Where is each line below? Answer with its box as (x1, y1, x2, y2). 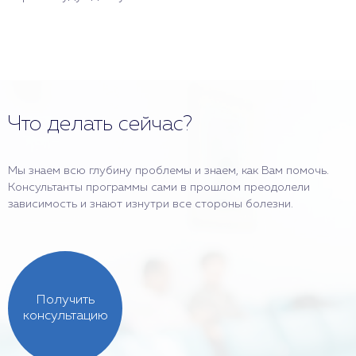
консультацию (22, 310, 108, 323)
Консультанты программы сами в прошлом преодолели (8, 182, 310, 193)
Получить (36, 294, 95, 307)
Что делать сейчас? (8, 114, 192, 135)
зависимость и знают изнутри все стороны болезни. (8, 199, 293, 210)
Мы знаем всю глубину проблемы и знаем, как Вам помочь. (8, 165, 329, 176)
